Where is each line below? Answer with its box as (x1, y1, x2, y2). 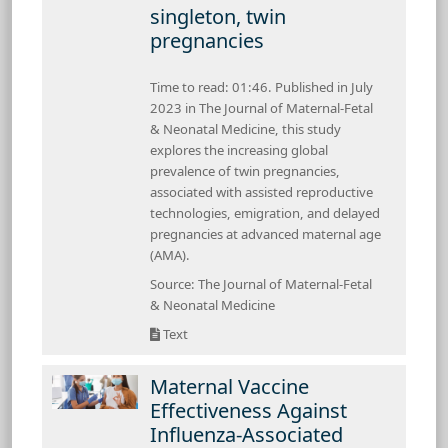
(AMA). (150, 245, 190, 264)
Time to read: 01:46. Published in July (150, 77, 373, 96)
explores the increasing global (150, 140, 328, 159)
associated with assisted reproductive (150, 182, 373, 201)
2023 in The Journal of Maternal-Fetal (150, 98, 373, 117)
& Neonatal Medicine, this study (150, 119, 341, 138)
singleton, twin (150, 2, 286, 30)
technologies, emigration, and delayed (150, 203, 380, 222)
